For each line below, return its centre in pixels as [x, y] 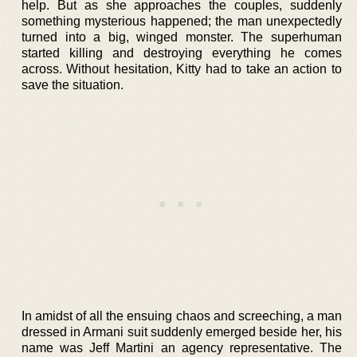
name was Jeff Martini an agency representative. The [182, 347]
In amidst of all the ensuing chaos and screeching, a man [182, 316]
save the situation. [73, 84]
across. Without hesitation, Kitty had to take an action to [182, 69]
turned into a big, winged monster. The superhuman [182, 37]
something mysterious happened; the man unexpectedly [182, 21]
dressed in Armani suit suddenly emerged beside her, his [182, 331]
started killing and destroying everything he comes [182, 53]
